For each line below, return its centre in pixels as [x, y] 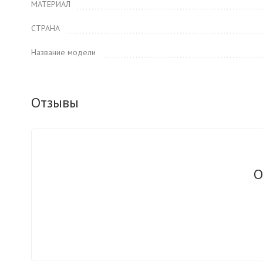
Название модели [63, 52]
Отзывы [55, 102]
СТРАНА [45, 28]
